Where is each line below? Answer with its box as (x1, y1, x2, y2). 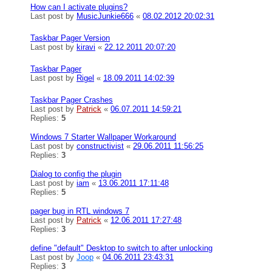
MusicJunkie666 (76, 12, 134, 21)
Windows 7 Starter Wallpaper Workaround (30, 132, 176, 141)
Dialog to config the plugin (30, 169, 121, 178)
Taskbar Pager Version (30, 33, 110, 42)
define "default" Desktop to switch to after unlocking (30, 243, 212, 253)
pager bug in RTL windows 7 (30, 206, 129, 216)
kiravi (76, 42, 95, 52)
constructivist (76, 141, 124, 151)
